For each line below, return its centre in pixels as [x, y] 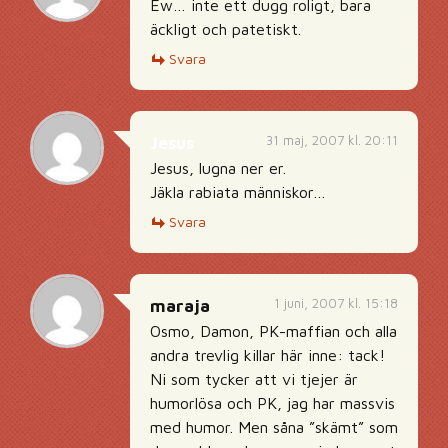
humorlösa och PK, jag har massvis [272, 403]
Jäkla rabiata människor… [238, 192]
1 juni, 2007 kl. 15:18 [336, 303]
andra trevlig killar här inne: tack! [267, 355]
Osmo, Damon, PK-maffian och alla [273, 331]
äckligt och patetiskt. [225, 29]
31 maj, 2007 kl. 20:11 [332, 140]
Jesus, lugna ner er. [218, 168]
